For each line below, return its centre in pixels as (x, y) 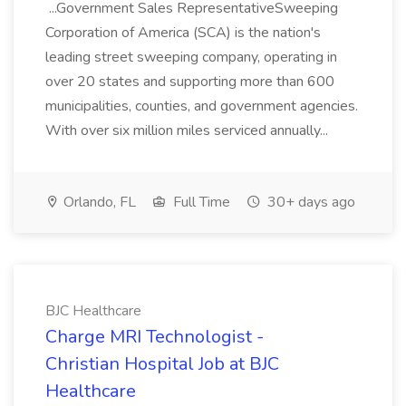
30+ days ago (309, 202)
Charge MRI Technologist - (155, 337)
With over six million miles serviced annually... (188, 130)
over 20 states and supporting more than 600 (190, 82)
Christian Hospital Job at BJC (162, 364)
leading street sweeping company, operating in (191, 57)
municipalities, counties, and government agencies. (202, 106)
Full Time (200, 202)
